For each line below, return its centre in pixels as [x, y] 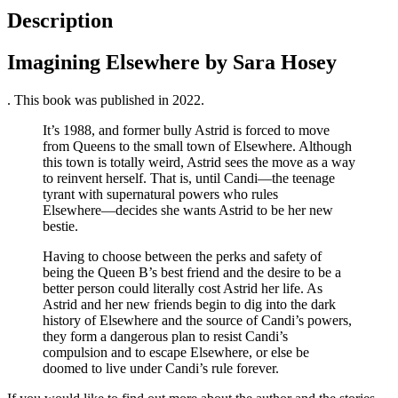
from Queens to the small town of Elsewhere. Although [197, 147]
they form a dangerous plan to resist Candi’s [165, 337]
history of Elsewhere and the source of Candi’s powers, [197, 321]
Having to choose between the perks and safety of [182, 257]
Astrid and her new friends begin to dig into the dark [189, 305]
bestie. [60, 227]
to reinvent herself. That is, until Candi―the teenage [189, 179]
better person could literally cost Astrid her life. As [183, 289]
